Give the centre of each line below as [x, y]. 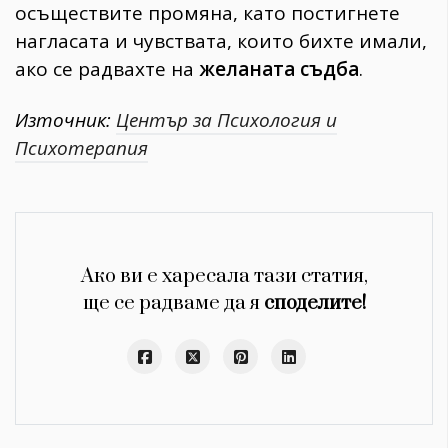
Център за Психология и [226, 120]
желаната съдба [276, 69]
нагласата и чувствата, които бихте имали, [221, 41]
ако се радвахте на [104, 69]
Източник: [65, 120]
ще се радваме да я [173, 304]
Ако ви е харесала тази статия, [224, 277]
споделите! [314, 304]
